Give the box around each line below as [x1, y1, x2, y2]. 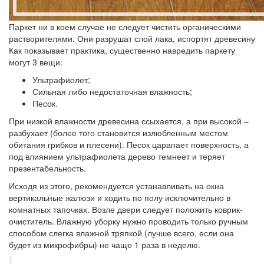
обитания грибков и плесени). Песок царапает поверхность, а [9, 138, 249, 150]
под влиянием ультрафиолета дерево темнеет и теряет [9, 150, 225, 162]
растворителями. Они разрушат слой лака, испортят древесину [9, 32, 255, 44]
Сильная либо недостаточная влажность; [32, 85, 192, 97]
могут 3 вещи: [9, 56, 62, 68]
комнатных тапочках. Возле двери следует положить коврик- [9, 203, 243, 215]
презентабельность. [9, 162, 86, 174]
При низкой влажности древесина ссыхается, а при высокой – [9, 115, 249, 127]
